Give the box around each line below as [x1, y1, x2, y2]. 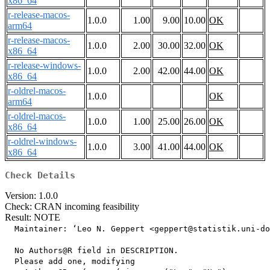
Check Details [5, 170, 75, 181]
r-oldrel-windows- [8, 136, 77, 147]
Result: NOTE [5, 212, 60, 223]
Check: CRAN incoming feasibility [5, 201, 139, 212]
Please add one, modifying [5, 257, 135, 266]
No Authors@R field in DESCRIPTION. [5, 246, 178, 256]
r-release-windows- [8, 60, 81, 71]
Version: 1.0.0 [5, 190, 58, 201]
